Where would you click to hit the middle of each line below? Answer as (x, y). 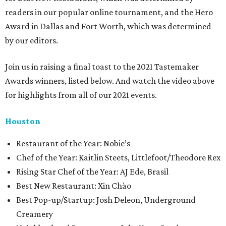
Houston (23, 121)
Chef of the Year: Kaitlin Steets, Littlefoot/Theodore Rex (118, 157)
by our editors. (32, 40)
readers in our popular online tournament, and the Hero (109, 12)
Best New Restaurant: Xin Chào (74, 186)
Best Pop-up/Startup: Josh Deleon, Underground (106, 200)
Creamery (35, 214)
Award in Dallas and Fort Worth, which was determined (108, 26)
